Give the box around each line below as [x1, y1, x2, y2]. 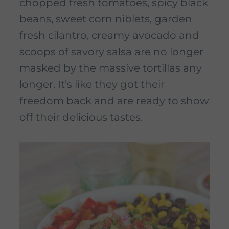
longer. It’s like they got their [19, 78, 165, 90]
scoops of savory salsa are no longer [19, 45, 203, 58]
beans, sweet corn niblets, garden [19, 12, 192, 25]
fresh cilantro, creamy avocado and [19, 29, 199, 41]
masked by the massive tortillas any [19, 61, 202, 74]
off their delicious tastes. [19, 110, 145, 123]
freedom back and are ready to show [19, 94, 209, 107]
